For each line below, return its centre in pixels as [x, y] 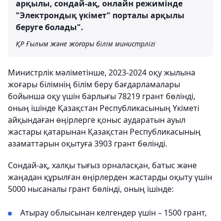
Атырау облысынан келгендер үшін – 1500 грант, [113, 213]
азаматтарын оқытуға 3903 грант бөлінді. [88, 144]
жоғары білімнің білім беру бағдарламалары [94, 85]
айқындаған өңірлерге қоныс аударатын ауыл [97, 120]
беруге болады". [50, 27]
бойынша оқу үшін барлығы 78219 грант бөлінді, [102, 96]
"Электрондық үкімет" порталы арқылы [100, 16]
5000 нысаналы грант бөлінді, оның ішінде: [91, 189]
